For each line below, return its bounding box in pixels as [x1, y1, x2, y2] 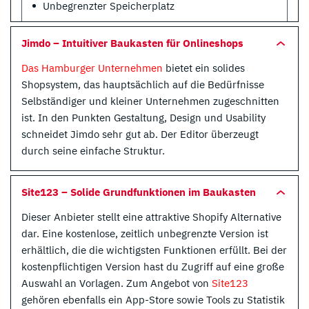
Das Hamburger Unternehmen [21, 61, 163, 74]
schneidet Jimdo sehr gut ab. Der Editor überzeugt [21, 127, 259, 141]
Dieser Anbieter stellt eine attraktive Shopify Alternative [21, 210, 281, 223]
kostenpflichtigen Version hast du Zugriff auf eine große [21, 259, 284, 273]
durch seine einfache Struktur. [21, 143, 165, 157]
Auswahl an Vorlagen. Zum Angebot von [21, 276, 212, 290]
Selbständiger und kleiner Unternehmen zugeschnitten [21, 94, 279, 108]
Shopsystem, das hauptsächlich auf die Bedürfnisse [21, 77, 264, 91]
